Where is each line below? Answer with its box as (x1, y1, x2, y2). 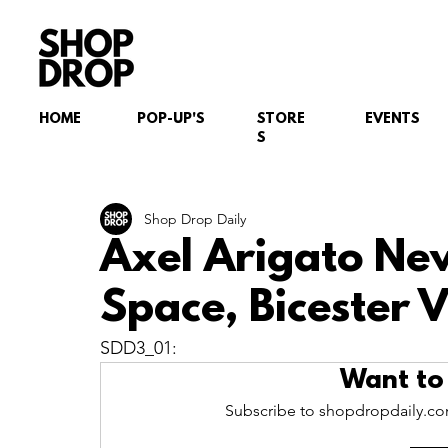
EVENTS (365, 111, 420, 128)
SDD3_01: (100, 337, 177, 359)
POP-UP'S (137, 111, 205, 128)
